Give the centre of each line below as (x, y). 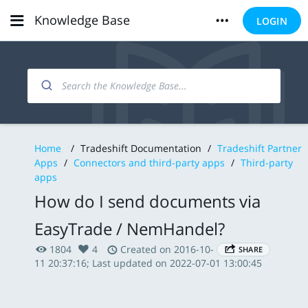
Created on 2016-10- (166, 249)
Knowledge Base (82, 20)
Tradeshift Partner (260, 148)
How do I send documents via (147, 201)
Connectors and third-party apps (151, 163)
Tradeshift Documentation (141, 148)
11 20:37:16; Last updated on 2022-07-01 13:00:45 (148, 263)
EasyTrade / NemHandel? (130, 229)
